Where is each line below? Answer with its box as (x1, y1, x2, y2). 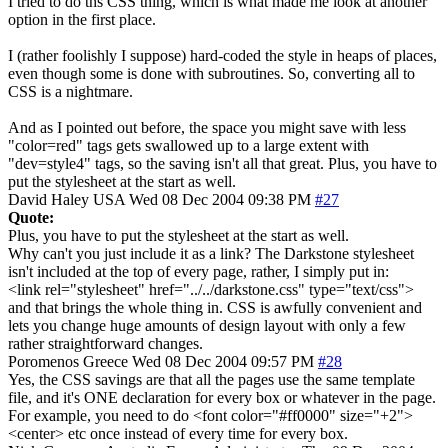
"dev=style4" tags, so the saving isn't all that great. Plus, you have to (8, 154, 437, 172)
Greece (83, 352, 128, 370)
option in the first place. (8, 10, 156, 28)
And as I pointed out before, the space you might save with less (8, 118, 406, 136)
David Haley (8, 190, 89, 208)
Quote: (8, 208, 54, 226)
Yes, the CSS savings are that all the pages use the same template (8, 370, 415, 388)
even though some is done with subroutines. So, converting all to (8, 64, 415, 82)
